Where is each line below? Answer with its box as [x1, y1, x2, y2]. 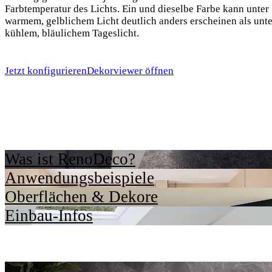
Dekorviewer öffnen [87, 65, 174, 77]
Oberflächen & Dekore [5, 188, 158, 206]
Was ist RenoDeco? [5, 150, 135, 169]
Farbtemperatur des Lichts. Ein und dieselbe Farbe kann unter [5, 2, 269, 15]
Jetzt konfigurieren [5, 65, 87, 77]
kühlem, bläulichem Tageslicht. [5, 27, 139, 39]
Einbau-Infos [5, 206, 93, 225]
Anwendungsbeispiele [5, 169, 154, 188]
